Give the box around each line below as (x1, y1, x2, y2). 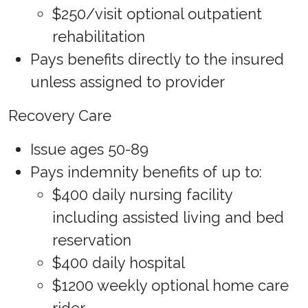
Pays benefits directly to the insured (30, 50, 284, 68)
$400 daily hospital (52, 254, 185, 272)
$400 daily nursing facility (52, 186, 232, 203)
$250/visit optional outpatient (52, 5, 262, 23)
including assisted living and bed (52, 208, 284, 226)
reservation (52, 231, 131, 249)
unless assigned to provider (30, 73, 225, 91)
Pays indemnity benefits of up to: (30, 163, 262, 181)
